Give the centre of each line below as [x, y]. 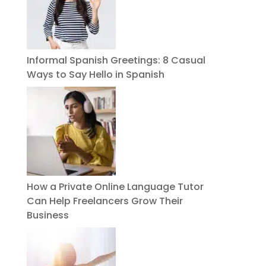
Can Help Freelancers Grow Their [104, 201]
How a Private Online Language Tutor [115, 187]
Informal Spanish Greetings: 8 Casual [116, 60]
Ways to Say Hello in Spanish [95, 75]
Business [47, 215]
